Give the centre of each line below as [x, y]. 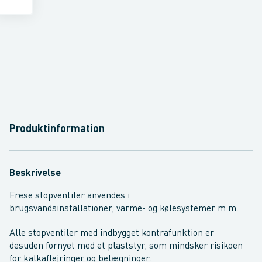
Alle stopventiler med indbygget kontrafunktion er [112, 233]
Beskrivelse [35, 174]
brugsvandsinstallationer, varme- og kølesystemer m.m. [124, 209]
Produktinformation [57, 129]
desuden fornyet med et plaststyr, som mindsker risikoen [126, 246]
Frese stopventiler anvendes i [70, 196]
